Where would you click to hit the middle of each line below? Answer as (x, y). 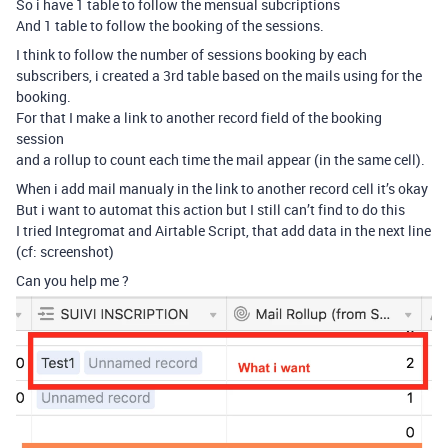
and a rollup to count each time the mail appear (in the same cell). (220, 159)
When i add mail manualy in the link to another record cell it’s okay (222, 188)
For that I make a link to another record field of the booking (199, 117)
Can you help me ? (72, 280)
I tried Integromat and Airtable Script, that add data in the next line (223, 230)
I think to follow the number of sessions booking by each (191, 54)
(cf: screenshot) (65, 251)
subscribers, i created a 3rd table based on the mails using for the (219, 75)
